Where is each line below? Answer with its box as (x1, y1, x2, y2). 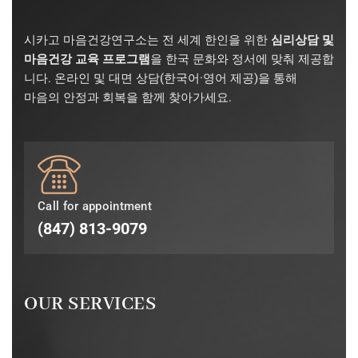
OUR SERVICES (24, 292, 156, 316)
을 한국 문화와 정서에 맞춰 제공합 (150, 52, 334, 67)
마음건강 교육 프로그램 (24, 52, 150, 67)
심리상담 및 (271, 33, 334, 48)
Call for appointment (38, 199, 152, 214)
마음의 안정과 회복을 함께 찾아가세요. (24, 90, 232, 105)
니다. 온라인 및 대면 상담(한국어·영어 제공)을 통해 (24, 71, 297, 86)
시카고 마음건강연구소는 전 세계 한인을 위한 (24, 33, 271, 48)
